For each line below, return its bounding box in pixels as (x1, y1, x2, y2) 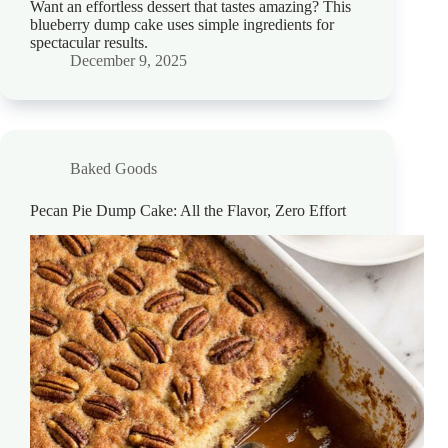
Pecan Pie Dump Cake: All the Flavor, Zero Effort (30, 202, 346, 220)
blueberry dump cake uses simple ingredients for (30, 16, 334, 34)
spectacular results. (30, 34, 148, 52)
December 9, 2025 (70, 52, 187, 70)
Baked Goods (70, 160, 157, 178)
